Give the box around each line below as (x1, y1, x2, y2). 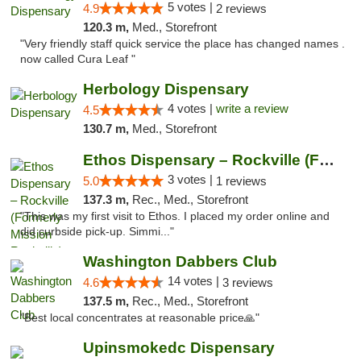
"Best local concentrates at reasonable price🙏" (20, 312, 259, 324)
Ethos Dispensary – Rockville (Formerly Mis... (318, 151, 334, 168)
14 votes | (167, 274, 222, 288)
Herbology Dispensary (82, 81, 249, 98)
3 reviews (222, 276, 273, 289)
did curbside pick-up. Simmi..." (20, 226, 174, 238)
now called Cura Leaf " (20, 53, 135, 65)
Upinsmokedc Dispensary (82, 339, 275, 356)
